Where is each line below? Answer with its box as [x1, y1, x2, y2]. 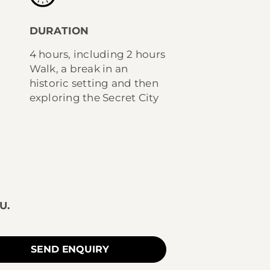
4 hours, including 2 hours [29, 48, 165, 60]
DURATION [29, 24, 89, 37]
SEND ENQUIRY [31, 243, 109, 255]
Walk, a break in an [29, 62, 128, 75]
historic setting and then [29, 77, 159, 89]
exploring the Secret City [29, 91, 159, 104]
